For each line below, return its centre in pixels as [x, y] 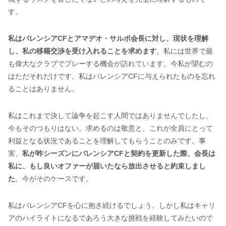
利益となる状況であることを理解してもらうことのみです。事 [107, 140]
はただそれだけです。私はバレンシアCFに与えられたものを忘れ [112, 76]
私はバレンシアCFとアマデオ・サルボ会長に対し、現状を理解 [108, 38]
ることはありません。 [43, 89]
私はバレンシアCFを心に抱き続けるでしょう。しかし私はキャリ [112, 205]
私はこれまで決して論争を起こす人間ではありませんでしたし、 [110, 115]
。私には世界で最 [185, 51]
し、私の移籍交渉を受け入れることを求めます [82, 51]
